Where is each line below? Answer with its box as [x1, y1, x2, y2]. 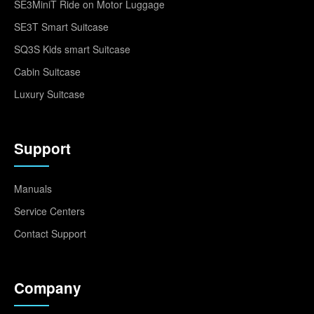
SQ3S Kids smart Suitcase [14, 41, 130, 56]
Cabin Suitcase [14, 64, 81, 78]
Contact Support [14, 226, 86, 240]
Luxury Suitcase [14, 86, 85, 101]
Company [14, 277, 81, 298]
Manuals [14, 181, 52, 196]
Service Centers [14, 203, 85, 218]
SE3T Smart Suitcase [14, 19, 109, 34]
